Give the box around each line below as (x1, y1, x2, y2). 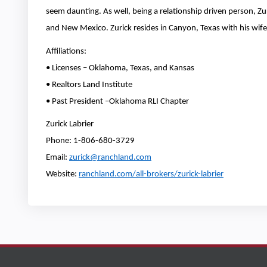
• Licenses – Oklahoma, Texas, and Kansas (46, 63, 194, 73)
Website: (46, 170, 79, 179)
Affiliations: (46, 46, 86, 56)
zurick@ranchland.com (69, 153, 151, 163)
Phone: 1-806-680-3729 (46, 136, 135, 146)
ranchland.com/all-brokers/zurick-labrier (79, 170, 223, 179)
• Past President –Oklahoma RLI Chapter (46, 97, 189, 106)
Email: (46, 153, 69, 163)
